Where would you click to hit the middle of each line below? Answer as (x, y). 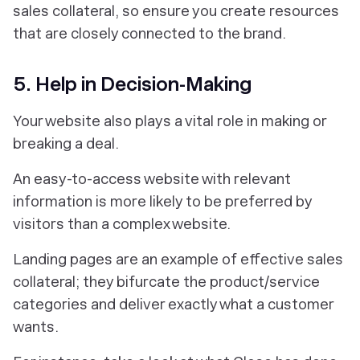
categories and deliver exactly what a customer (173, 305)
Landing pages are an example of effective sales (178, 260)
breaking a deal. (66, 144)
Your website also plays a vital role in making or (170, 121)
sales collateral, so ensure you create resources (176, 11)
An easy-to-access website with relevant (152, 179)
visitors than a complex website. (122, 224)
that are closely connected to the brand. (149, 34)
